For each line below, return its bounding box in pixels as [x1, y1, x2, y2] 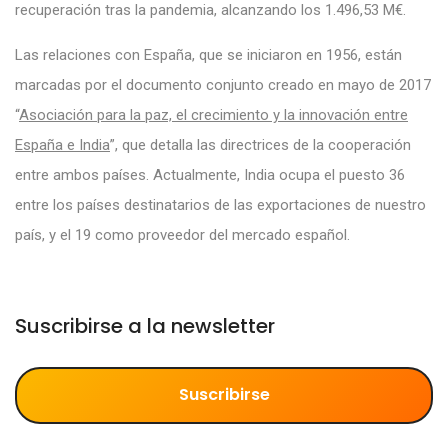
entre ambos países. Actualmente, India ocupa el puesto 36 [15, 165, 405, 184]
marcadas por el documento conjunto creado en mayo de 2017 [15, 75, 431, 94]
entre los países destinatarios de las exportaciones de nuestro [15, 195, 426, 214]
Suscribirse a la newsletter [15, 311, 275, 340]
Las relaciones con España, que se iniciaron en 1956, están [15, 45, 402, 64]
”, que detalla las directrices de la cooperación [110, 135, 411, 154]
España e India [15, 135, 110, 154]
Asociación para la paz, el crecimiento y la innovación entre [19, 105, 408, 124]
